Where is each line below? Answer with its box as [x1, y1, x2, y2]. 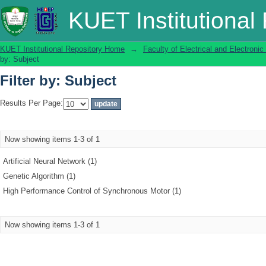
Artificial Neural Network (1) [3, 157, 97, 166]
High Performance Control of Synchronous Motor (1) [3, 186, 181, 195]
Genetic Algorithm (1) [3, 172, 75, 180]
